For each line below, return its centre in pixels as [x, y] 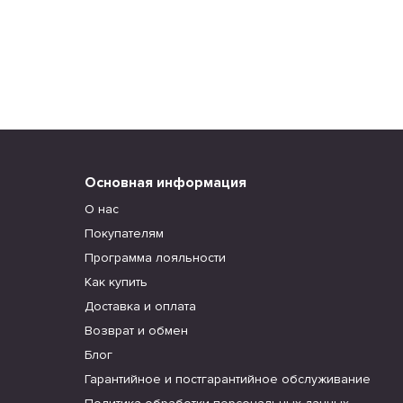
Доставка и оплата [140, 306]
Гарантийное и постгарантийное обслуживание [227, 379]
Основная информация [165, 183]
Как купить [116, 282]
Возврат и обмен [136, 331]
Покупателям [124, 233]
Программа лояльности [155, 258]
